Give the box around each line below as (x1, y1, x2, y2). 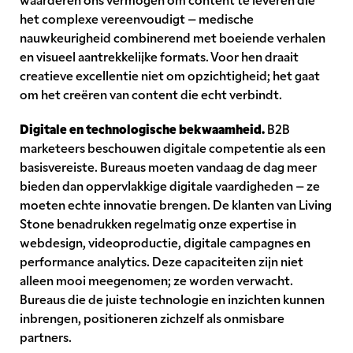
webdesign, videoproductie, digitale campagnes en (20, 233, 310, 251)
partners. (20, 328, 72, 346)
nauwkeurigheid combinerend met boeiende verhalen (20, 28, 325, 46)
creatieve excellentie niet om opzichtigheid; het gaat (20, 66, 320, 84)
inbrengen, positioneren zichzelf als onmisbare (20, 309, 284, 327)
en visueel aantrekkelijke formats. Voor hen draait (20, 47, 299, 65)
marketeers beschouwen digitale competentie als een (20, 139, 325, 157)
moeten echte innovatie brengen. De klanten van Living (20, 195, 332, 214)
